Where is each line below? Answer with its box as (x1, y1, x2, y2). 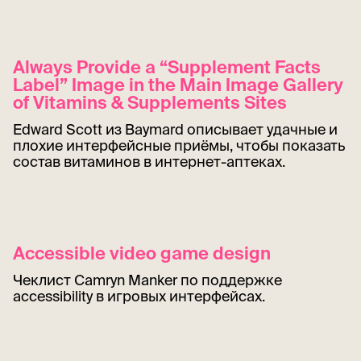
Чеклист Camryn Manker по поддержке (13, 272, 282, 289)
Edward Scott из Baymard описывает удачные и (13, 121, 338, 139)
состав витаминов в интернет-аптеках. (13, 153, 285, 171)
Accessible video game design (13, 243, 271, 263)
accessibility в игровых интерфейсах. (13, 288, 265, 305)
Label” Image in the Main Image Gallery (13, 74, 343, 95)
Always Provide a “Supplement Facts (13, 56, 321, 77)
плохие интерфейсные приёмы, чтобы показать (13, 137, 345, 155)
